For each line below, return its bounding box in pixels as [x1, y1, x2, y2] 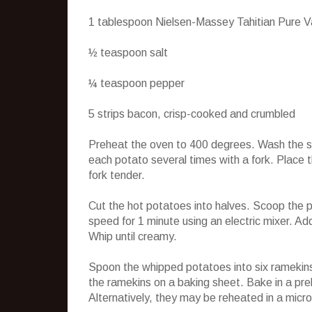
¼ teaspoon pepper [88, 77, 185, 89]
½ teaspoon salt [88, 46, 168, 58]
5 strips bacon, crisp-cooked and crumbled [88, 107, 295, 120]
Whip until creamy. [88, 230, 177, 242]
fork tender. [88, 169, 145, 181]
